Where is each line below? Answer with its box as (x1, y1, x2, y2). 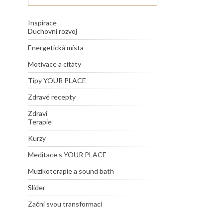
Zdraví (28, 109, 47, 118)
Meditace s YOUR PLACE (28, 150, 107, 159)
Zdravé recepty (28, 93, 76, 102)
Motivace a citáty (28, 60, 81, 69)
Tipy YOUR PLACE (28, 76, 86, 85)
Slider (28, 183, 45, 192)
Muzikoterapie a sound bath (28, 167, 114, 176)
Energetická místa (28, 43, 84, 52)
